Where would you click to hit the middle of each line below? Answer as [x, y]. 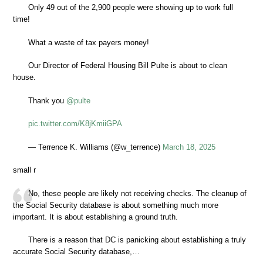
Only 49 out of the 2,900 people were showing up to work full [131, 8]
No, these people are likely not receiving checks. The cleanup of [137, 193]
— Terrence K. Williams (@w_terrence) [95, 147]
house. [24, 77]
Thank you [47, 100]
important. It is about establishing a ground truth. [95, 217]
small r [24, 170]
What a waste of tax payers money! [89, 42]
